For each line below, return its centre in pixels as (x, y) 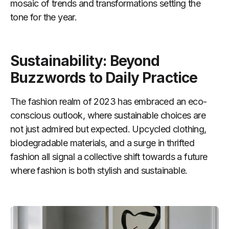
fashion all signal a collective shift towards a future (109, 157)
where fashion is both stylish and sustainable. (99, 170)
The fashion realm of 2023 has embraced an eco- (109, 101)
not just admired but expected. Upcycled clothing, (108, 129)
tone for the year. (44, 17)
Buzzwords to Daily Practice (104, 78)
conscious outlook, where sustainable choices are (108, 115)
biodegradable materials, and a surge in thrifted (102, 143)
